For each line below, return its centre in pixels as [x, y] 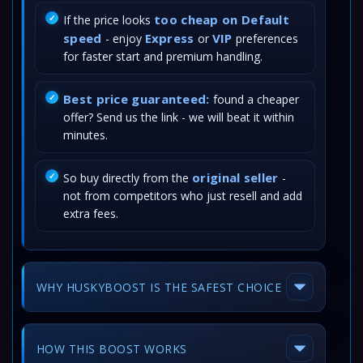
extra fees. [91, 214]
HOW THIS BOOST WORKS [112, 348]
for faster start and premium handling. [163, 56]
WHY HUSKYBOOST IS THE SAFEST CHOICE [159, 287]
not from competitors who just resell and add [183, 196]
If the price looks [109, 20]
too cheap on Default [222, 19]
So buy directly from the [128, 178]
